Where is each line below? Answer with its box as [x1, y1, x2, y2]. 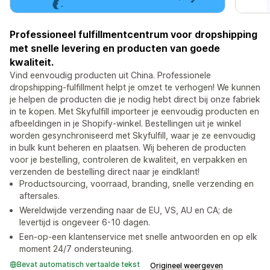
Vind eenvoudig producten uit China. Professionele [10, 70, 211, 81]
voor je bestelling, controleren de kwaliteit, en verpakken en [10, 154, 247, 165]
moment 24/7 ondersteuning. [19, 243, 133, 254]
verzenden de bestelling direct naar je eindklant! [10, 166, 199, 177]
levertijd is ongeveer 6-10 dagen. [19, 217, 150, 228]
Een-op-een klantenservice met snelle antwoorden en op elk [19, 231, 257, 242]
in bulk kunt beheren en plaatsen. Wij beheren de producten [10, 142, 246, 153]
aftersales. [19, 190, 60, 201]
